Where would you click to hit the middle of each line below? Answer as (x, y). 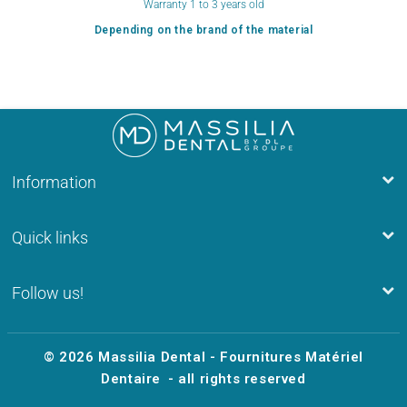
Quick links (50, 238)
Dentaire (131, 379)
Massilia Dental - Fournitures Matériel (231, 357)
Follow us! (48, 293)
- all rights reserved (237, 379)
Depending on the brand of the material (203, 30)
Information (54, 183)
